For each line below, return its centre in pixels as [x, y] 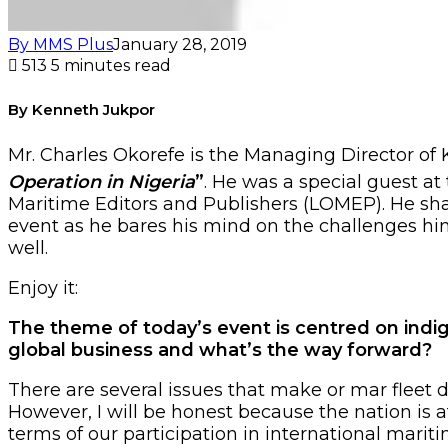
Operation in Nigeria [101, 181]
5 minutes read [111, 65]
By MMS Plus [60, 44]
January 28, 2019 [180, 44]
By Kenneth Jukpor [81, 109]
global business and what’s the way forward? [220, 349]
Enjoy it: [43, 287]
